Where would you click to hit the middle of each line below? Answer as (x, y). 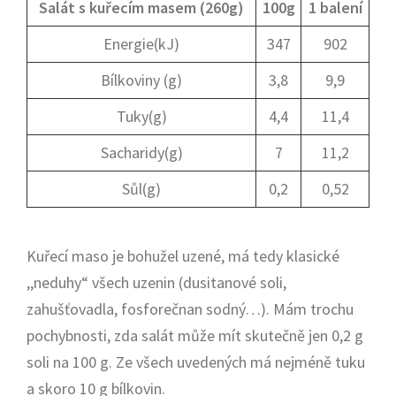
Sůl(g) (141, 189)
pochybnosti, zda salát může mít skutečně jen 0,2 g (195, 335)
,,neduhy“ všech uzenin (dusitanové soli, (156, 282)
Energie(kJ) (141, 44)
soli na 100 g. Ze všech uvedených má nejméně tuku (196, 362)
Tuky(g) (141, 116)
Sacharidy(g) (141, 152)
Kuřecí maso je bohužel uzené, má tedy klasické (183, 256)
